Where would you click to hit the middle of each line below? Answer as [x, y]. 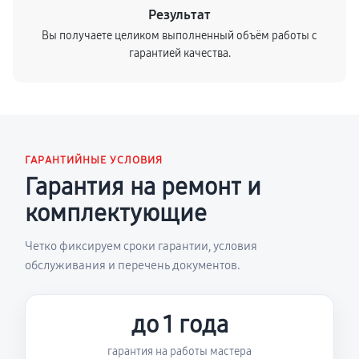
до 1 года [179, 325]
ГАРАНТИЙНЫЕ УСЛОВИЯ [94, 160]
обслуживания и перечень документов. [133, 265]
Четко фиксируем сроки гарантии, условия [141, 246]
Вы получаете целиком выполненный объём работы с [179, 36]
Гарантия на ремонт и [143, 187]
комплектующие [116, 213]
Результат [179, 15]
